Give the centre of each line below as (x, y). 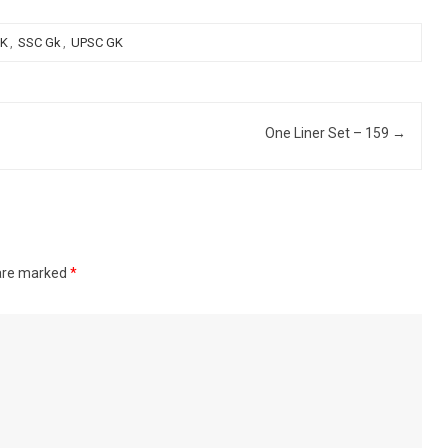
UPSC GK (96, 42)
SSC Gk (39, 42)
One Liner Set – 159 (328, 132)
